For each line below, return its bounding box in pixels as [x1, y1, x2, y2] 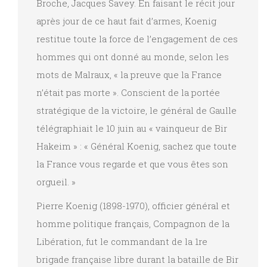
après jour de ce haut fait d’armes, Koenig [36, 14, 216, 27]
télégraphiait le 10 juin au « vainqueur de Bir [36, 122, 227, 134]
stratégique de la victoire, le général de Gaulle [36, 104, 237, 116]
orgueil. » [36, 175, 76, 188]
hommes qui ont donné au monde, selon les [36, 50, 229, 63]
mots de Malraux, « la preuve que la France [36, 68, 222, 80]
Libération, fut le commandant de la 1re [36, 235, 207, 247]
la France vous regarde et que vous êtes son [36, 157, 228, 170]
